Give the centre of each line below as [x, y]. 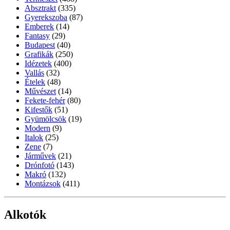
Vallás [34, 72]
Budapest [40, 45]
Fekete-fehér [45, 100]
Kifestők [39, 109]
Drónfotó [40, 165]
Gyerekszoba [46, 17]
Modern [37, 128]
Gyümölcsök [45, 119]
